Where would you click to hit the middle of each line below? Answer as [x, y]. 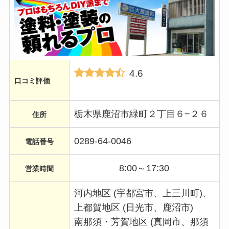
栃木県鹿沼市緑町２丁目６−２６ [141, 114]
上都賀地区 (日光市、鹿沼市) [133, 207]
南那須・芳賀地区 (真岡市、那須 [141, 222]
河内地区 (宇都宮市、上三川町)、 [143, 193]
